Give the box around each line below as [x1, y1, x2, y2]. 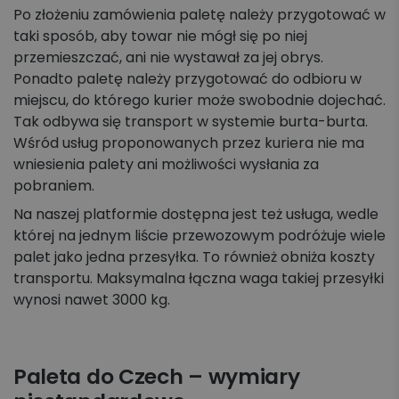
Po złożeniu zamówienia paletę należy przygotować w [13, 4, 386, 26]
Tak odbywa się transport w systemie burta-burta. [13, 111, 368, 133]
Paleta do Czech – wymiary [13, 362, 300, 392]
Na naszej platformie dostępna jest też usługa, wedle [13, 204, 379, 225]
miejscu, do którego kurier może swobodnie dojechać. [13, 90, 386, 111]
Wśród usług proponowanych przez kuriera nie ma [13, 133, 364, 154]
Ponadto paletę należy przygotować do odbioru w [13, 69, 362, 90]
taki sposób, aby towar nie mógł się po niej [13, 26, 307, 47]
